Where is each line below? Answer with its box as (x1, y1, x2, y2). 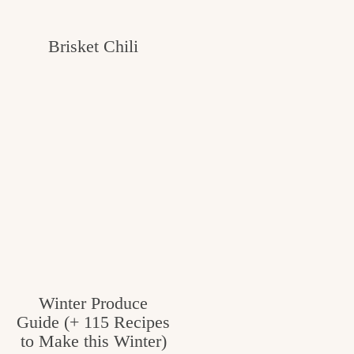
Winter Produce (39, 292, 148, 313)
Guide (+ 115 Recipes (17, 311, 170, 332)
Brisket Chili (48, 36, 138, 56)
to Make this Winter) (20, 330, 167, 351)
